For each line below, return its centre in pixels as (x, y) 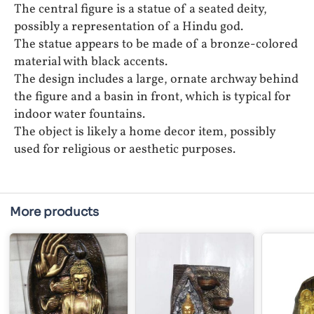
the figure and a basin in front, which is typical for (152, 97)
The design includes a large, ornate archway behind (156, 79)
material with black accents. (91, 62)
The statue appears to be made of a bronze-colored (156, 44)
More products (54, 212)
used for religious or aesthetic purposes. (125, 149)
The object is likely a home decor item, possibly (145, 132)
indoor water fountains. (80, 114)
